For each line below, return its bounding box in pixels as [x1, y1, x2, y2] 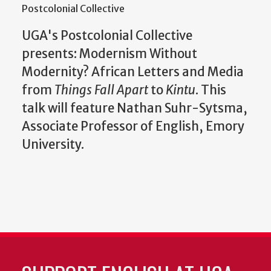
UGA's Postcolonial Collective [22, 27, 192, 44]
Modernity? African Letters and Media [22, 64, 244, 80]
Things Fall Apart [54, 82, 148, 98]
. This [195, 82, 226, 98]
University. [22, 136, 87, 152]
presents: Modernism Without [22, 45, 197, 62]
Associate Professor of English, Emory [22, 118, 244, 134]
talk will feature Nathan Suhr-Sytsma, [22, 100, 247, 116]
